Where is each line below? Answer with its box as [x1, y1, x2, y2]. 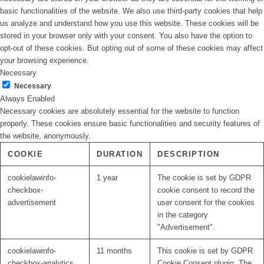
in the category [157, 210, 208, 220]
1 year [97, 173, 118, 183]
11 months [97, 246, 132, 256]
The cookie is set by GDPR [157, 173, 251, 183]
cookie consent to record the [157, 186, 255, 195]
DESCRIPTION [157, 150, 220, 159]
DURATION [97, 150, 143, 159]
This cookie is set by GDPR [157, 246, 253, 256]
